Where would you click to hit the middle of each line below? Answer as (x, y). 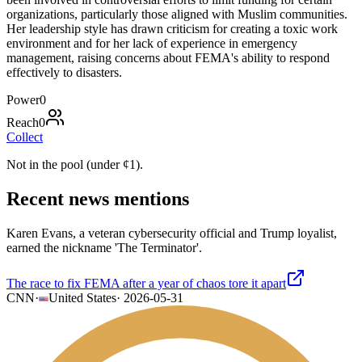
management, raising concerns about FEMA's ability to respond (168, 57)
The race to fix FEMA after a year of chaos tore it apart (146, 283)
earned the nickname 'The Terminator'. (104, 247)
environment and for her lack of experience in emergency (152, 43)
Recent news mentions (98, 198)
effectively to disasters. (64, 72)
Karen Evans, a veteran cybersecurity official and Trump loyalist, (172, 233)
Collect (25, 137)
